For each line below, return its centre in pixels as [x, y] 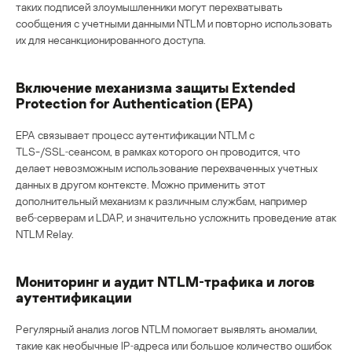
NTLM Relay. [45, 233]
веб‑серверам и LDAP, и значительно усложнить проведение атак [176, 217]
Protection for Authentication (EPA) [134, 103]
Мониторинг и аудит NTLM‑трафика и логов [165, 281]
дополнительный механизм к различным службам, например [161, 200]
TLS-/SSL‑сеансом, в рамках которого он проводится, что [158, 151]
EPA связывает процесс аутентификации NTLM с [135, 134]
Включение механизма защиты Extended [156, 87]
